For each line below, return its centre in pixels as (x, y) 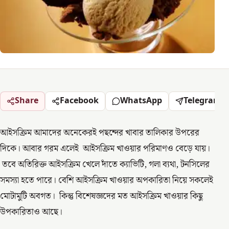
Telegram (202, 101)
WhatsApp (141, 101)
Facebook (79, 101)
